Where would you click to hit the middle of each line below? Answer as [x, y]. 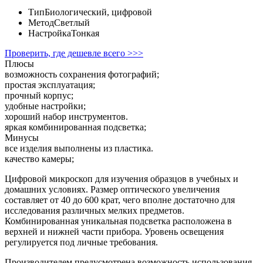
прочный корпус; [39, 96]
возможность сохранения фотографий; [82, 75]
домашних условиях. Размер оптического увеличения [112, 190]
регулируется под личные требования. [81, 242]
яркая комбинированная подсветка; [75, 127]
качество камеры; [39, 159]
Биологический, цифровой [98, 12]
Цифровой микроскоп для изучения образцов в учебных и [122, 179]
